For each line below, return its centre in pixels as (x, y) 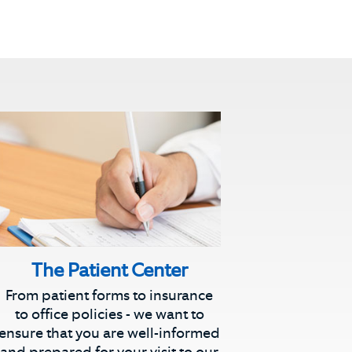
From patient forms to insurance (109, 296)
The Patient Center (109, 270)
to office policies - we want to (109, 315)
